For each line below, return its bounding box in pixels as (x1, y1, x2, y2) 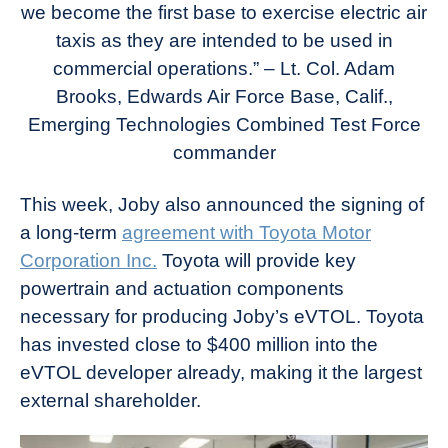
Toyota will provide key (157, 250, 356, 272)
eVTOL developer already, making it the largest (20, 362, 422, 384)
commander (172, 142, 276, 164)
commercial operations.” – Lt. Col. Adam (53, 58, 395, 80)
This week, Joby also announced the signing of (20, 194, 424, 216)
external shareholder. (20, 390, 201, 412)
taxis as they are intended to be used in (55, 30, 393, 52)
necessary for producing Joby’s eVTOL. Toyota (20, 306, 424, 328)
